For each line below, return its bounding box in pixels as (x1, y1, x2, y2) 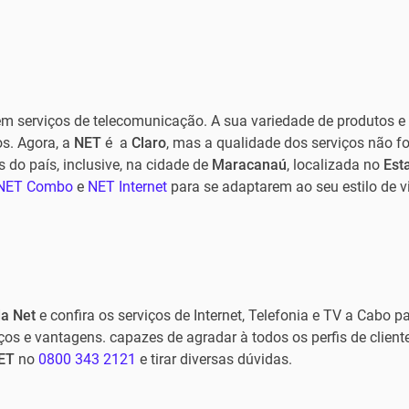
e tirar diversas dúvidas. (135, 351, 292, 368)
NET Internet (87, 178, 167, 195)
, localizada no (286, 156, 383, 173)
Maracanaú (211, 156, 287, 173)
